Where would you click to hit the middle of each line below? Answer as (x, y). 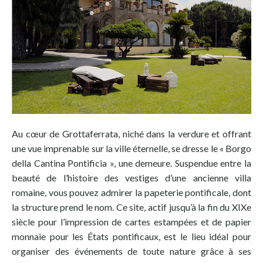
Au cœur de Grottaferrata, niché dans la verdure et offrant (131, 133)
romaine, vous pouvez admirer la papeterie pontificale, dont (131, 192)
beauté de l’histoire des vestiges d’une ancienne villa (131, 177)
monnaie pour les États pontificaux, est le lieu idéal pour (131, 236)
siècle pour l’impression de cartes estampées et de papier (131, 221)
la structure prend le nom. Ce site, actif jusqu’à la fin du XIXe (131, 207)
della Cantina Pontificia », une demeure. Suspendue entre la (131, 163)
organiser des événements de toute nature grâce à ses (131, 251)
